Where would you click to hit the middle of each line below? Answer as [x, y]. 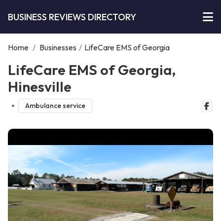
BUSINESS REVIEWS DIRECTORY [72, 17]
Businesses [58, 47]
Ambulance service [55, 106]
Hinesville [40, 86]
